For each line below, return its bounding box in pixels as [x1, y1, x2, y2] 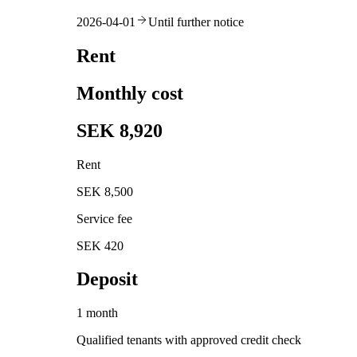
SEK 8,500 [76, 184, 133, 198]
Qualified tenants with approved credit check [76, 333, 301, 347]
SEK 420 [76, 238, 124, 253]
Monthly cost [76, 82, 183, 104]
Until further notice [148, 14, 244, 29]
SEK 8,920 [76, 120, 163, 141]
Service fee [76, 211, 132, 226]
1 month [76, 306, 118, 320]
